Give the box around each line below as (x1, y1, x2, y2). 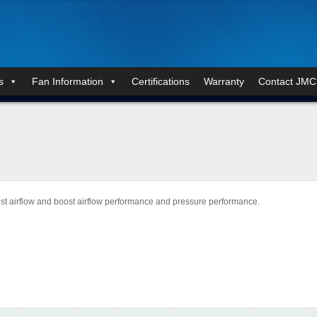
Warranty (204, 75, 244, 87)
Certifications (132, 75, 190, 87)
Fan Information (32, 75, 103, 87)
